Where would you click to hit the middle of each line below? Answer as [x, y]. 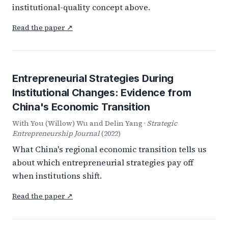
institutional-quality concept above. [81, 7]
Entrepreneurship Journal [56, 133]
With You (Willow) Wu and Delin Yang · [80, 123]
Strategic [162, 123]
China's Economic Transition [81, 107]
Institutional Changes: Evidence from [102, 93]
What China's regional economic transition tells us [109, 149]
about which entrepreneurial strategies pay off [103, 162]
